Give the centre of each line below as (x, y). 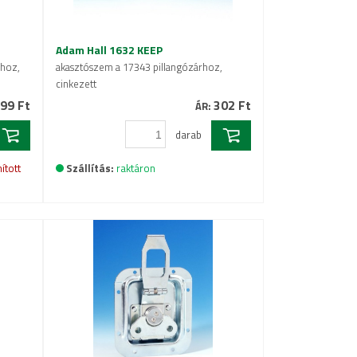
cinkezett (76, 84)
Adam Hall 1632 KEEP (109, 50)
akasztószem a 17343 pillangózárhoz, (139, 67)
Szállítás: (90, 169)
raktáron (135, 169)
